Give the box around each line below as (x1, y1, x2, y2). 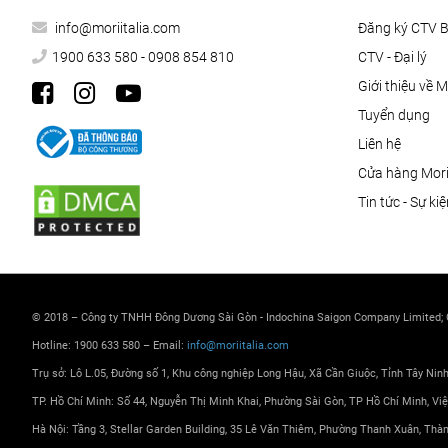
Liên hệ (357, 136, 401, 153)
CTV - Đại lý (357, 49, 427, 66)
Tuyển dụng (357, 107, 430, 124)
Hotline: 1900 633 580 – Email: (32, 339, 187, 353)
